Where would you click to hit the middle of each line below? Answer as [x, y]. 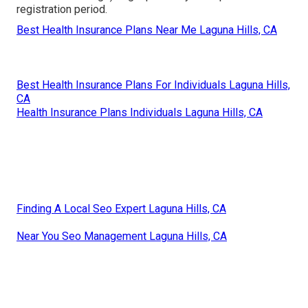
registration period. [62, 9]
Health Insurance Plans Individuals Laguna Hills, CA [140, 112]
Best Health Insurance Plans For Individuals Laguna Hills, [153, 85]
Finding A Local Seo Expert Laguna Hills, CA [121, 208]
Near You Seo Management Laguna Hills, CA [122, 236]
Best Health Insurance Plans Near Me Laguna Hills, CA [147, 30]
